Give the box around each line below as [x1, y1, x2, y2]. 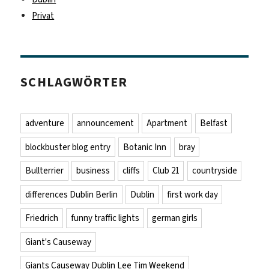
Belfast [199, 117, 228, 130]
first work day [166, 188, 218, 201]
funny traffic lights [70, 212, 139, 225]
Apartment [146, 117, 187, 130]
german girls [151, 212, 198, 225]
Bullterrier [25, 165, 64, 177]
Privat [32, 9, 55, 22]
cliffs [122, 165, 140, 177]
